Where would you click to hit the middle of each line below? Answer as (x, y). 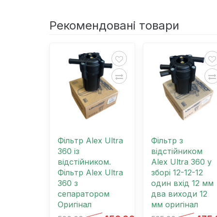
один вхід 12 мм (182, 183)
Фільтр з (167, 141)
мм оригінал (174, 205)
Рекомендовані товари (114, 25)
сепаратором (84, 194)
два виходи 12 (179, 194)
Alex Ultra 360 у (181, 162)
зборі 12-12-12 (177, 173)
